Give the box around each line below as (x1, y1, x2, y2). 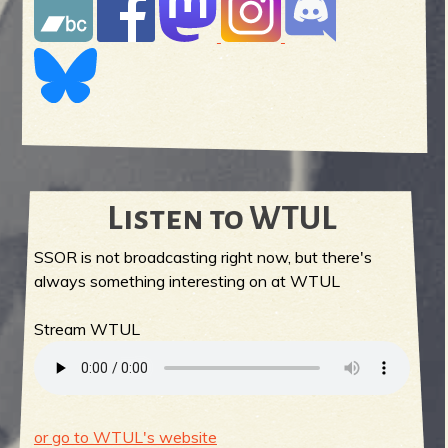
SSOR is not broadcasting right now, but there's (33, 247, 372, 268)
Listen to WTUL (106, 201, 337, 237)
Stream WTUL (33, 319, 140, 340)
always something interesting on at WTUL (33, 271, 340, 292)
